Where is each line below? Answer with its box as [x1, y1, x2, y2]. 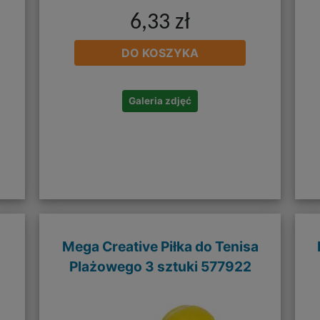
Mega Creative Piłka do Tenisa [61, 237, 259, 255]
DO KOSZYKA [121, 46, 199, 61]
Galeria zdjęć [129, 95, 191, 107]
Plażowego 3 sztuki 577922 [69, 257, 251, 275]
